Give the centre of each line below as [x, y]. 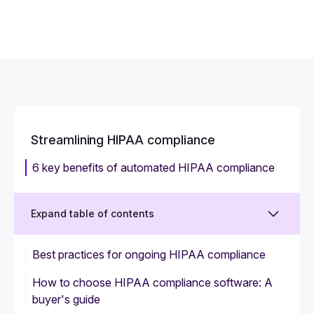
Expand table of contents [93, 213]
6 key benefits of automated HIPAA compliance [153, 168]
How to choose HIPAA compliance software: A [152, 282]
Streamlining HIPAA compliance [123, 140]
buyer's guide [66, 299]
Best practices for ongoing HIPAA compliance [149, 254]
